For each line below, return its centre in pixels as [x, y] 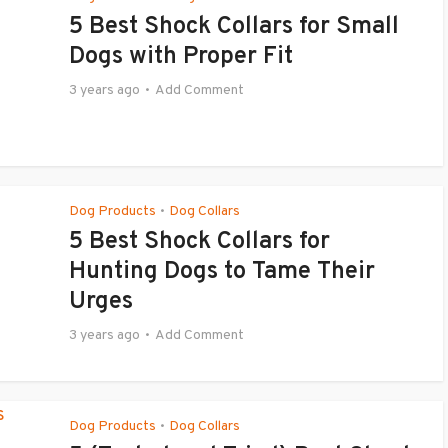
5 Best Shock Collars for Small [234, 27]
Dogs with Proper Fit [181, 57]
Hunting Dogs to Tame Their [222, 272]
